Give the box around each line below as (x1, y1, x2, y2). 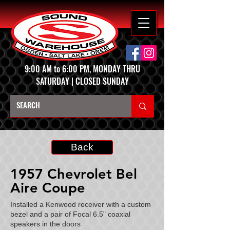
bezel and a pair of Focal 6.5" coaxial (10, 210, 130, 218)
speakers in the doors (10, 220, 81, 228)
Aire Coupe (10, 179, 85, 196)
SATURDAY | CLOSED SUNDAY (35, 75, 129, 87)
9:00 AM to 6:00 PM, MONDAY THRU (24, 63, 140, 75)
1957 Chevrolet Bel (10, 165, 137, 182)
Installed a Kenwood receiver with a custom (10, 200, 151, 208)
